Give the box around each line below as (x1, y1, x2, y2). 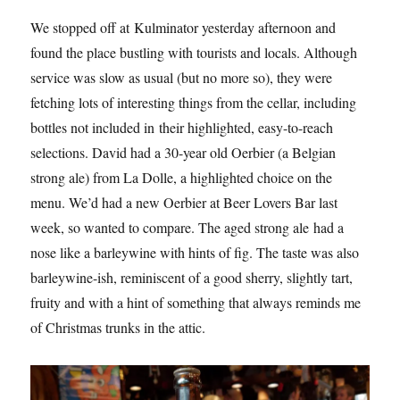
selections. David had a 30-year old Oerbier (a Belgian (30, 142, 337, 162)
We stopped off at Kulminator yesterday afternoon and (30, 17, 337, 37)
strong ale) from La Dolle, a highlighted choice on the (30, 167, 333, 187)
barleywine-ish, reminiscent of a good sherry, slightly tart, (30, 267, 354, 287)
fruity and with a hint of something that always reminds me (30, 292, 362, 312)
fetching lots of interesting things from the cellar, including (30, 92, 357, 112)
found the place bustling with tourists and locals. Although (30, 42, 358, 62)
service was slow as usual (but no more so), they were (30, 67, 333, 87)
